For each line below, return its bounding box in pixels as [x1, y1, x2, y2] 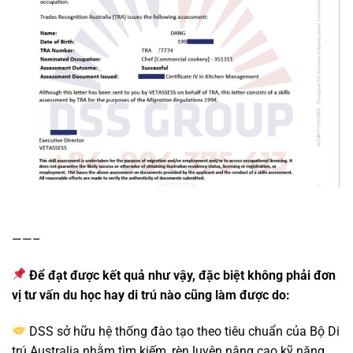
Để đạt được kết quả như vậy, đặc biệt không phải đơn [29, 267, 336, 283]
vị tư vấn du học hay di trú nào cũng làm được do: [12, 287, 290, 303]
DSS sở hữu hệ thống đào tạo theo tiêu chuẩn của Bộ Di [26, 323, 340, 339]
